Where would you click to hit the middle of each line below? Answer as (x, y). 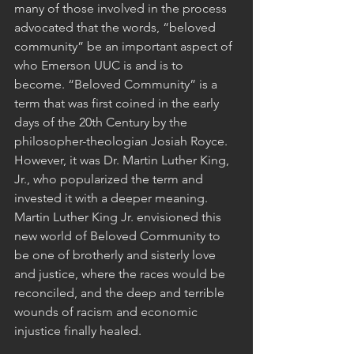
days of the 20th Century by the (102, 122)
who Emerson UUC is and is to (100, 65)
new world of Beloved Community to (119, 235)
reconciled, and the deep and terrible (121, 292)
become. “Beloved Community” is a (117, 84)
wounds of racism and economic (107, 311)
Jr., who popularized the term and (110, 179)
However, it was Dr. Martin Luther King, (123, 160)
